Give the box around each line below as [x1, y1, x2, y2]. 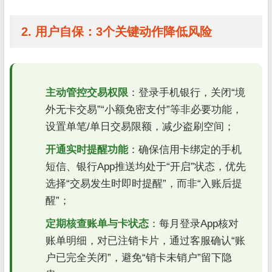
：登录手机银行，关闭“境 [128, 86, 245, 98]
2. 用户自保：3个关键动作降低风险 [21, 24, 212, 38]
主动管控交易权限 [46, 86, 128, 98]
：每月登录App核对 [149, 217, 239, 229]
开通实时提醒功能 [46, 143, 128, 155]
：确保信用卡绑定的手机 [128, 143, 242, 155]
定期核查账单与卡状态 [46, 217, 149, 229]
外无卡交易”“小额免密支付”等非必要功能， [46, 103, 242, 115]
